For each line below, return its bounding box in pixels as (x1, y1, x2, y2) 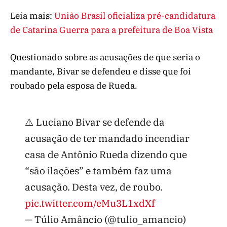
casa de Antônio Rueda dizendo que (24, 148, 187, 161)
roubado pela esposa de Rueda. (10, 80, 137, 91)
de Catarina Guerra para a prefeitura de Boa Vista (10, 24, 213, 35)
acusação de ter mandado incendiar (24, 132, 190, 145)
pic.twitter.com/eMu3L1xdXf (24, 197, 155, 210)
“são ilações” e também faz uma (24, 164, 172, 177)
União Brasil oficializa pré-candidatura (54, 10, 215, 21)
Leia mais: (10, 10, 54, 21)
